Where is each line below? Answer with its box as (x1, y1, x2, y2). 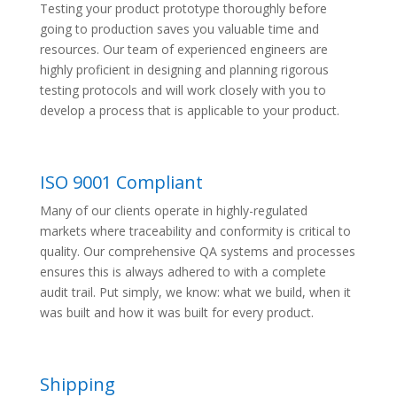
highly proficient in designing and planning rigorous (39, 60, 329, 78)
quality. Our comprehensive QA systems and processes (39, 242, 355, 260)
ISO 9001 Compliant (39, 169, 203, 194)
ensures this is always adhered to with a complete (39, 262, 326, 280)
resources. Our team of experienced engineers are (39, 40, 328, 58)
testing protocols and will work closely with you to (39, 81, 326, 98)
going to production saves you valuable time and (39, 19, 319, 37)
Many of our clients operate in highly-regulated (39, 201, 307, 219)
